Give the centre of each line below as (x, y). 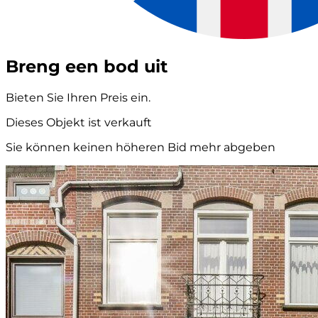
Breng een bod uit (87, 67)
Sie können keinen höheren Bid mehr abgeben (141, 148)
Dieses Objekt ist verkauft (79, 123)
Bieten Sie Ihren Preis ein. (78, 98)
